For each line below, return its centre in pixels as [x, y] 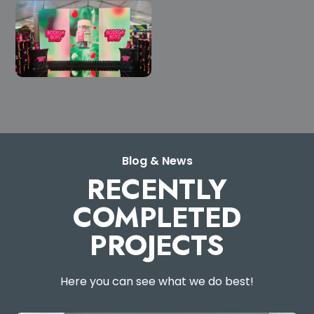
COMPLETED [157, 217]
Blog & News [157, 161]
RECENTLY [157, 189]
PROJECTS [157, 245]
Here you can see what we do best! [157, 281]
